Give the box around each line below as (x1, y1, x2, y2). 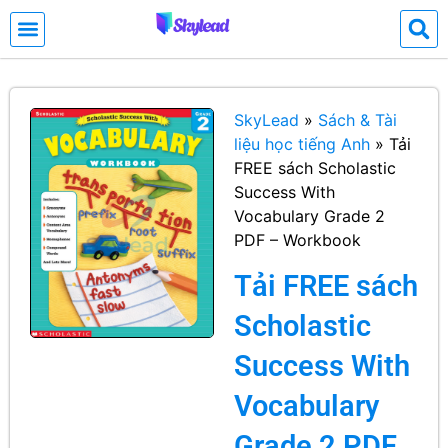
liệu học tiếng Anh (234, 134, 370, 154)
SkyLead (234, 110, 299, 130)
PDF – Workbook (234, 230, 361, 250)
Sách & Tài (318, 110, 397, 130)
